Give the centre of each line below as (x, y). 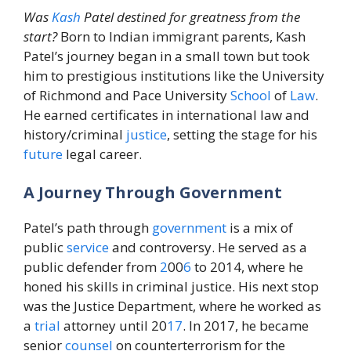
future (43, 154)
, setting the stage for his (242, 134)
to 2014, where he (247, 267)
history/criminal (75, 134)
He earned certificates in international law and (166, 114)
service (88, 248)
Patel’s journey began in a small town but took (166, 56)
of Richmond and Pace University (127, 95)
